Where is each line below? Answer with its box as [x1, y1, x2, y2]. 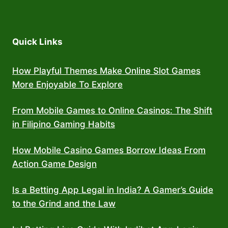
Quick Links [12, 36, 63, 47]
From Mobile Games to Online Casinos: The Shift [12, 105, 212, 116]
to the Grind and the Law [12, 198, 116, 209]
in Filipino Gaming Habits [12, 119, 115, 129]
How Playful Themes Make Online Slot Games [12, 65, 201, 76]
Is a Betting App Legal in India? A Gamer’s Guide [12, 184, 213, 195]
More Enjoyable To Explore [12, 79, 123, 90]
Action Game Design [12, 158, 97, 169]
